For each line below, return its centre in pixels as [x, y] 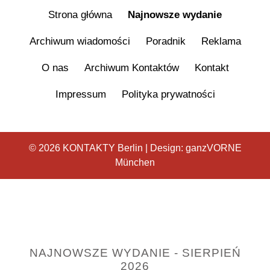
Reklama [221, 41]
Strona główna [80, 15]
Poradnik [165, 41]
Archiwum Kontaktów [131, 68]
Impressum [80, 94]
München [135, 162]
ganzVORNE [213, 148]
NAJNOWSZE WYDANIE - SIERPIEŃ [135, 253]
